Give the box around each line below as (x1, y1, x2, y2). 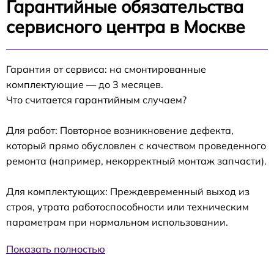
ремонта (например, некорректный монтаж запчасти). (6, 155, 267, 167)
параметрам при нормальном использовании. (6, 216, 228, 228)
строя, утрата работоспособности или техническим (6, 201, 249, 213)
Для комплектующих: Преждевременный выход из (6, 185, 250, 198)
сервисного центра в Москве (6, 16, 245, 37)
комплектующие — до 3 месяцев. (6, 78, 163, 91)
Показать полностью (6, 243, 105, 255)
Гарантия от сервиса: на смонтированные (6, 63, 206, 75)
